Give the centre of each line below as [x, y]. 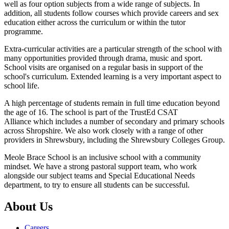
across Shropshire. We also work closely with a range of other [104, 130]
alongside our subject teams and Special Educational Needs [99, 175]
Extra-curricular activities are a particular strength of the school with [113, 49]
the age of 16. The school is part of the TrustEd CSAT [91, 112]
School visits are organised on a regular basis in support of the [104, 67]
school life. [22, 85]
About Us [28, 206]
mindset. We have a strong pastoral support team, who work [100, 166]
